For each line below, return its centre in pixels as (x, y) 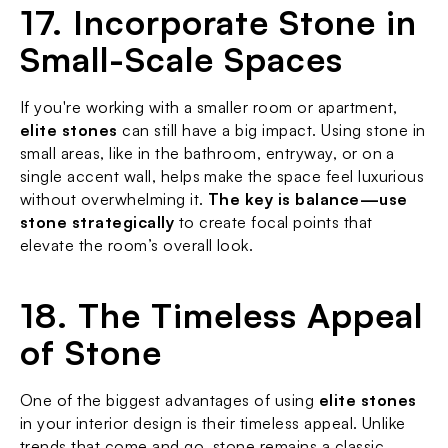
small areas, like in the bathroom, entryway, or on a (207, 153)
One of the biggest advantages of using (169, 400)
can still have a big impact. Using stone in (271, 130)
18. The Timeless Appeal (222, 315)
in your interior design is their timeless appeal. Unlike (213, 423)
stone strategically (97, 222)
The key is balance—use (308, 199)
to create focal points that (273, 222)
